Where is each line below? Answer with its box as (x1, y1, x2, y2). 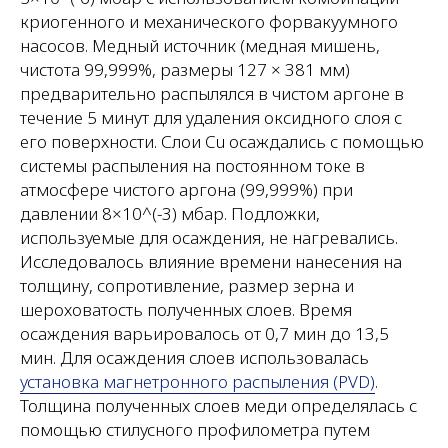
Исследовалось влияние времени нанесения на (20, 250, 402, 273)
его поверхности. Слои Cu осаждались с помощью (20, 130, 424, 153)
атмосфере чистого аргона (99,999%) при (20, 178, 353, 201)
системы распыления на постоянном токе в (20, 154, 365, 177)
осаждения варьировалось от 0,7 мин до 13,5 (20, 322, 389, 345)
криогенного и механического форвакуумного (20, 10, 398, 33)
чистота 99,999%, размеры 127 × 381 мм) (20, 58, 350, 81)
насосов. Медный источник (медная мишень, (20, 34, 380, 57)
